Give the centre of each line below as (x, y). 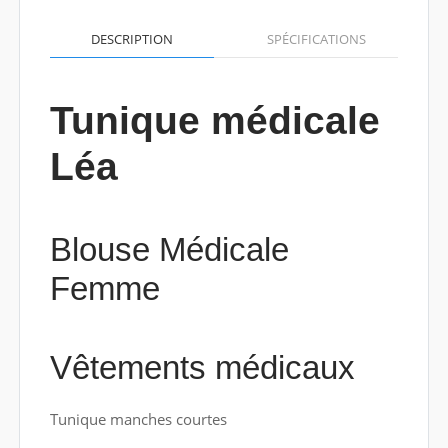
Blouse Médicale (169, 249)
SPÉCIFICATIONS (316, 38)
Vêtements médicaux (202, 367)
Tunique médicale (214, 120)
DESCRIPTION (131, 38)
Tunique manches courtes (138, 418)
